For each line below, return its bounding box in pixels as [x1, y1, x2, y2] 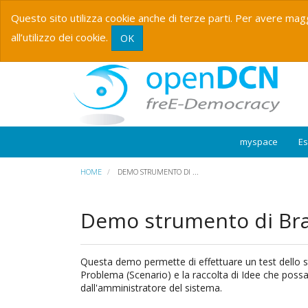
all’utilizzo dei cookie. [11, 30, 108, 44]
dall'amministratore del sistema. [80, 280, 222, 294]
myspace [240, 135, 278, 148]
